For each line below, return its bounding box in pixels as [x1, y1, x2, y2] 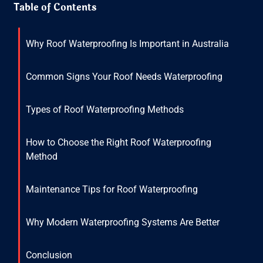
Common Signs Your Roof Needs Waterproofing [26, 71, 223, 83]
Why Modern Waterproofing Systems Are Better [26, 217, 220, 228]
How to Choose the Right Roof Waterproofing [26, 137, 212, 149]
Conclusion [26, 249, 73, 261]
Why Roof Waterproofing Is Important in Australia [26, 38, 230, 50]
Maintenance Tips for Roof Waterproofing [26, 184, 198, 195]
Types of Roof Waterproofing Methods [26, 104, 184, 116]
